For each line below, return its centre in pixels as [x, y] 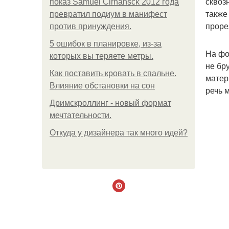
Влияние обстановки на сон [102, 86]
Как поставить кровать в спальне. [113, 73]
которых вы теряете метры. [101, 56]
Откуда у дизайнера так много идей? [119, 133]
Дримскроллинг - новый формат [110, 103]
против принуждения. [90, 26]
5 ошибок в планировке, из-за [106, 44]
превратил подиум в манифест [108, 14]
